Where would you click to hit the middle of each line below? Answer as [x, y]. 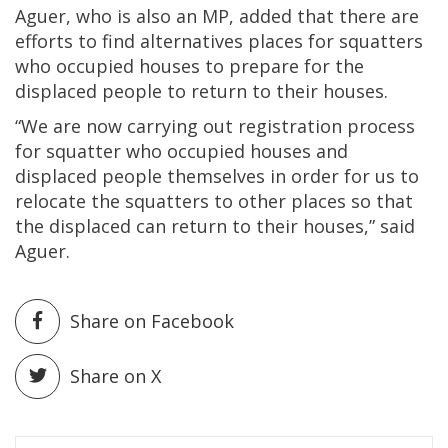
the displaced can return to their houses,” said [215, 226]
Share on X [115, 376]
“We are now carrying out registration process [215, 126]
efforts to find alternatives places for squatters [219, 41]
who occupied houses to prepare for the [189, 66]
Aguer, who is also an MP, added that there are [217, 16]
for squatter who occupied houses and [181, 151]
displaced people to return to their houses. [201, 91]
